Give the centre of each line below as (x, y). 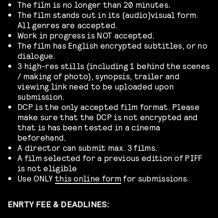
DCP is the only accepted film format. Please (109, 107)
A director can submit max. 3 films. (88, 147)
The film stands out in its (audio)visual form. (108, 15)
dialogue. (37, 55)
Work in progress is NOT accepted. (87, 35)
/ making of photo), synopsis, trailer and (99, 76)
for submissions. (156, 178)
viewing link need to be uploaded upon (96, 86)
